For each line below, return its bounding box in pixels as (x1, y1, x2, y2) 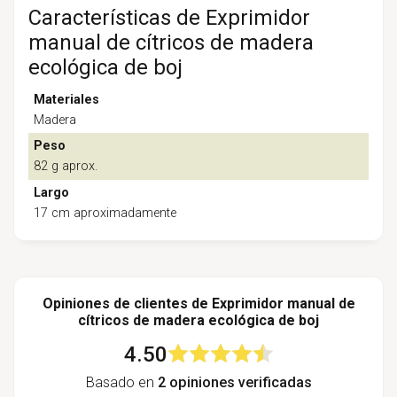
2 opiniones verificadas (157, 373, 312, 391)
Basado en (85, 373, 158, 391)
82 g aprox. (34, 159, 98, 175)
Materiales (34, 91, 100, 107)
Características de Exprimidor (27, 4, 310, 30)
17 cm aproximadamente (34, 205, 177, 221)
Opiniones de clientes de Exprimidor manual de (42, 294, 355, 312)
